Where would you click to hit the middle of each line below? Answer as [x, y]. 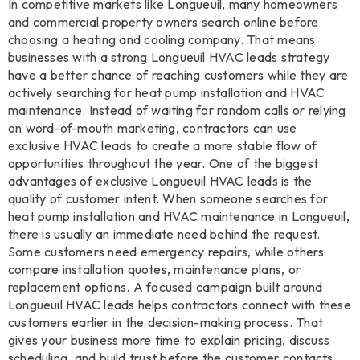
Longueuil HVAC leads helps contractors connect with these [180, 305]
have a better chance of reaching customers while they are [178, 75]
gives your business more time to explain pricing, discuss [169, 340]
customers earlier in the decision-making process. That [166, 323]
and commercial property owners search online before [164, 22]
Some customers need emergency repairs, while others [166, 252]
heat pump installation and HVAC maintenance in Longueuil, [179, 217]
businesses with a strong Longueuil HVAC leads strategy [169, 57]
